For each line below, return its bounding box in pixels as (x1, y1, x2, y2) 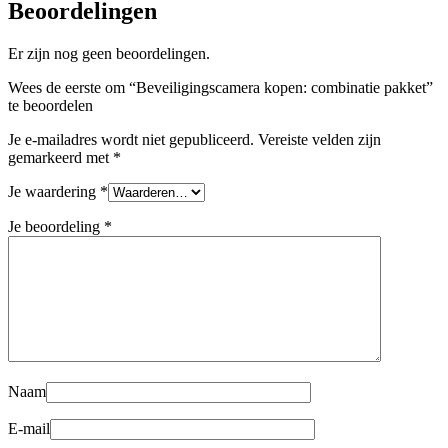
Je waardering (8, 182, 100, 200)
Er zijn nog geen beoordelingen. (8, 44, 210, 62)
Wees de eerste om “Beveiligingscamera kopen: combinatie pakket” (8, 78, 433, 96)
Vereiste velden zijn (258, 130, 381, 148)
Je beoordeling (8, 217, 104, 235)
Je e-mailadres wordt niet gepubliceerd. (8, 130, 254, 148)
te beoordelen (8, 96, 93, 114)
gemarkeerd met (8, 148, 113, 166)
